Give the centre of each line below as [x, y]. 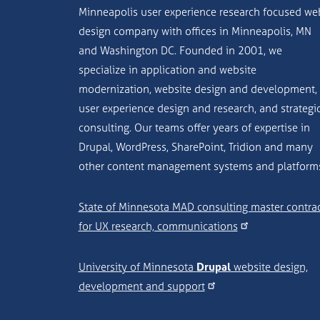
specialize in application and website [167, 69]
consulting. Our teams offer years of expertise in [194, 127]
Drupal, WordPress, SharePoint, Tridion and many [195, 146]
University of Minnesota [137, 266]
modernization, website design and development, [197, 89]
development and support [141, 286]
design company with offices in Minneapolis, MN [195, 31]
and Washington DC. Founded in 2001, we [180, 50]
